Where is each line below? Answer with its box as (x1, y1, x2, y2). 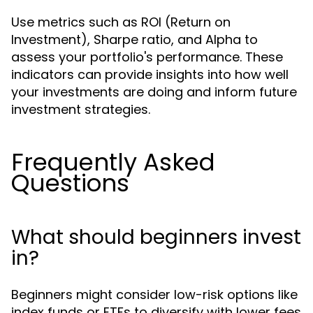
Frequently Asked (11, 145, 215, 179)
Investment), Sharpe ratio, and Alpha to (11, 31, 258, 48)
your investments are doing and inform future (11, 83, 297, 101)
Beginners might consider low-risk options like (11, 286, 298, 303)
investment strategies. (11, 101, 150, 118)
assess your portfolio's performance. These (11, 48, 283, 66)
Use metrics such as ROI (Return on (11, 13, 231, 31)
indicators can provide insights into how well (11, 66, 289, 83)
